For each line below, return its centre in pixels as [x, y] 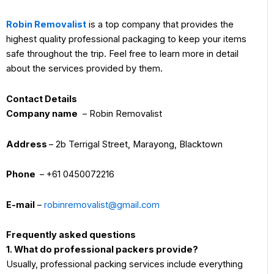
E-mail [20, 205]
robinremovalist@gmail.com [102, 205]
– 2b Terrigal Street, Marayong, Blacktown [136, 144]
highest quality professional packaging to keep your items [126, 39]
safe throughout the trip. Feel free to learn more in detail [122, 54]
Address [28, 144]
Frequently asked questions [72, 235]
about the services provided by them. [86, 69]
